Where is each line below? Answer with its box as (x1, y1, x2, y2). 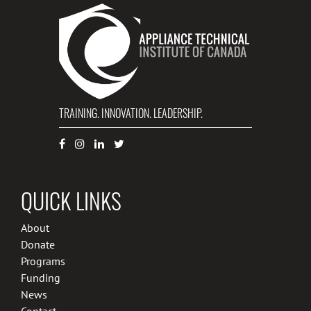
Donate (21, 237, 55, 251)
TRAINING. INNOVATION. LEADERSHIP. (58, 104, 203, 121)
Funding (21, 270, 60, 285)
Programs (21, 253, 65, 268)
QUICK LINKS (21, 183, 121, 217)
